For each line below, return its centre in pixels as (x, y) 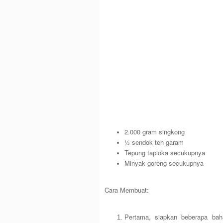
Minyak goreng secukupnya (164, 163)
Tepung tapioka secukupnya (165, 153)
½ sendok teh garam (154, 142)
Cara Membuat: (126, 190)
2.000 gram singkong (154, 132)
